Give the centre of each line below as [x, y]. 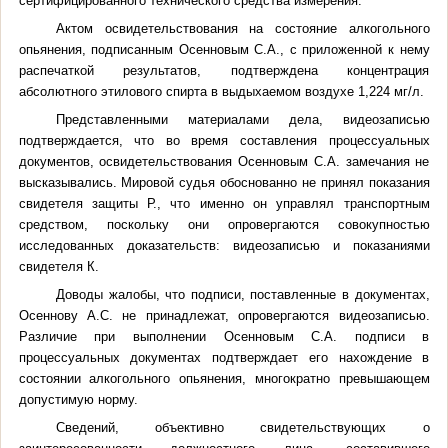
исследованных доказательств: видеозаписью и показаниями [224, 245]
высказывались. [70, 182]
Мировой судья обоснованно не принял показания [275, 182]
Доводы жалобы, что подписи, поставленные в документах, [243, 294]
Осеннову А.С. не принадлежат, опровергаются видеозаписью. [224, 315]
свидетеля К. [58, 266]
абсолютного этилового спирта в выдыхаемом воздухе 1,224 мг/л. [221, 91]
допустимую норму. [78, 399]
